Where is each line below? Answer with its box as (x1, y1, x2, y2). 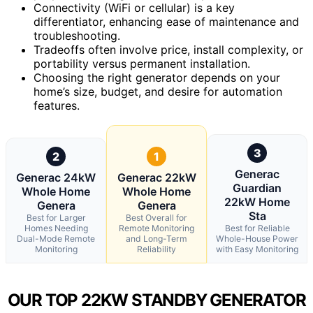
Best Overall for (126, 212, 187, 223)
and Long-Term (126, 233, 187, 244)
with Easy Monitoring (216, 243, 298, 254)
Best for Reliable (224, 222, 290, 233)
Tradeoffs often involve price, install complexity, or (34, 42, 303, 57)
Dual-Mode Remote (17, 233, 95, 244)
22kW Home (224, 194, 290, 209)
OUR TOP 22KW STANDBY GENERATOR (7, 289, 306, 310)
